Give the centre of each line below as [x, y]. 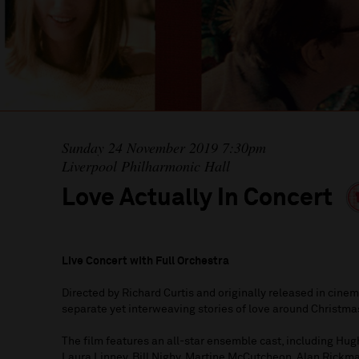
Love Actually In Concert [200, 199]
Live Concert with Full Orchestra [146, 262]
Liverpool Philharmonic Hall [146, 166]
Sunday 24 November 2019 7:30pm [164, 148]
